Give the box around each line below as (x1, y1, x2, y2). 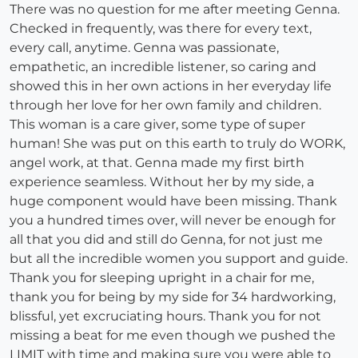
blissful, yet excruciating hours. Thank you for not (10, 308, 321, 324)
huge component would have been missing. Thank (10, 193, 337, 209)
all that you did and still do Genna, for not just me (10, 232, 323, 248)
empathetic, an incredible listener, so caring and (10, 59, 316, 75)
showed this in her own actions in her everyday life (10, 78, 332, 94)
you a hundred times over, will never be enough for (10, 213, 336, 229)
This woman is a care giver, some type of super (10, 117, 305, 133)
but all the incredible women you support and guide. (10, 251, 348, 267)
